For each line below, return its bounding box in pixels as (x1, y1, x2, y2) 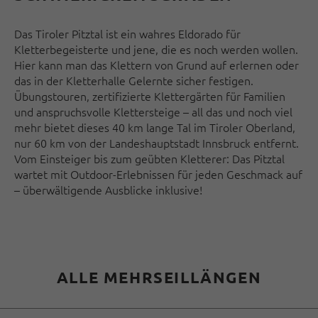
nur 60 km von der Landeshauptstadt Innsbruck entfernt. (14, 135, 299, 151)
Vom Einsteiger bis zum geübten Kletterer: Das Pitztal (14, 150, 285, 167)
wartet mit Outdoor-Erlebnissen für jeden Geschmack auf (14, 166, 302, 182)
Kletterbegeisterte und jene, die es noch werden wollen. (14, 41, 298, 57)
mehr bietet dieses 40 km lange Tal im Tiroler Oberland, (14, 119, 295, 136)
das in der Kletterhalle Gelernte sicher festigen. (14, 72, 253, 89)
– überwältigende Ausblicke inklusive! (14, 182, 202, 198)
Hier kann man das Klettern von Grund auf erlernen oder (14, 57, 299, 73)
